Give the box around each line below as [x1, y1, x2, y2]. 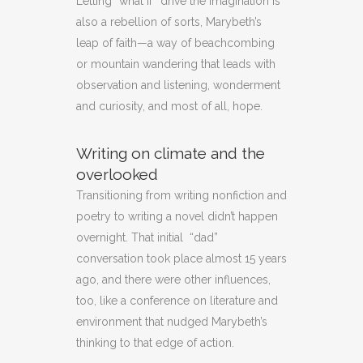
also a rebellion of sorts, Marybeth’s [76, 15, 262, 28]
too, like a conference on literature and [76, 293, 278, 307]
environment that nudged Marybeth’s [76, 314, 267, 328]
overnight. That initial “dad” [76, 230, 218, 244]
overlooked [76, 164, 158, 183]
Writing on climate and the [76, 143, 265, 162]
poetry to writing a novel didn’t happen [76, 209, 278, 223]
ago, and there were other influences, [76, 272, 271, 286]
